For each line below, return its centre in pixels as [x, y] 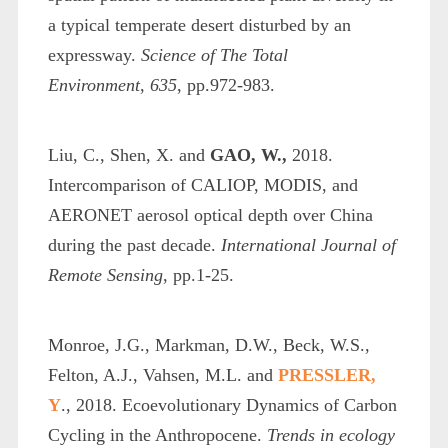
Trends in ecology [330, 434]
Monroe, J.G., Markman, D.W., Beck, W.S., [208, 344]
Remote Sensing [105, 274]
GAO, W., [248, 154]
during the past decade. [134, 244]
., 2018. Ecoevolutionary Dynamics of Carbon [228, 404]
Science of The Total [214, 54]
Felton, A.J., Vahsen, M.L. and [162, 374]
